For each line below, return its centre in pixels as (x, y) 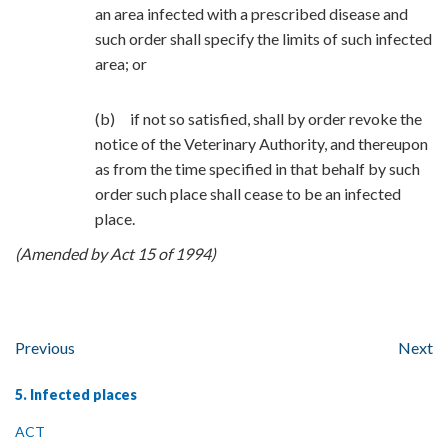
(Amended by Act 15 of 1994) (115, 253)
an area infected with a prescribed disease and (251, 13)
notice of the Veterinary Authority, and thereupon (261, 143)
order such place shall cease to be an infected (248, 193)
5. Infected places (76, 394)
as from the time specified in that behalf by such (257, 168)
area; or (121, 63)
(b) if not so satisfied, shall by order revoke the (258, 118)
